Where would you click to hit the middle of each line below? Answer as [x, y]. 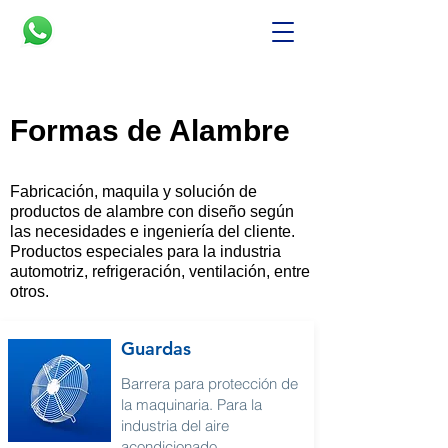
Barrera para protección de [209, 383]
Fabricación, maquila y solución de [133, 191]
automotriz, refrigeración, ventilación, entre [160, 271]
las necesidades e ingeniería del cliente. [152, 231]
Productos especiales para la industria [145, 251]
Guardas [156, 348]
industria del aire [175, 425]
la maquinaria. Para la [191, 404]
